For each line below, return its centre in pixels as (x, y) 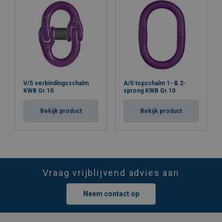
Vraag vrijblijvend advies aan (111, 173)
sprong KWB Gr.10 (149, 91)
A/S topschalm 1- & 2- (155, 83)
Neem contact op (111, 194)
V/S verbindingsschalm (56, 83)
